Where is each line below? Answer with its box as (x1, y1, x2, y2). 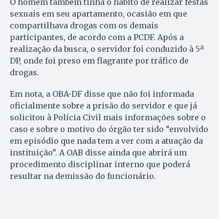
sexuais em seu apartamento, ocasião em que (10, 9, 187, 19)
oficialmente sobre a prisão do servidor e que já (10, 101, 197, 111)
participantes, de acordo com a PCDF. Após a (10, 32, 184, 43)
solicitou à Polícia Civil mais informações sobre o (10, 112, 206, 123)
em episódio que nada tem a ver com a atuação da (10, 136, 203, 146)
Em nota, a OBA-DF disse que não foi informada (10, 89, 194, 99)
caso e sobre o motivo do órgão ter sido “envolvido (10, 124, 208, 134)
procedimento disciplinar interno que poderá (10, 159, 190, 170)
